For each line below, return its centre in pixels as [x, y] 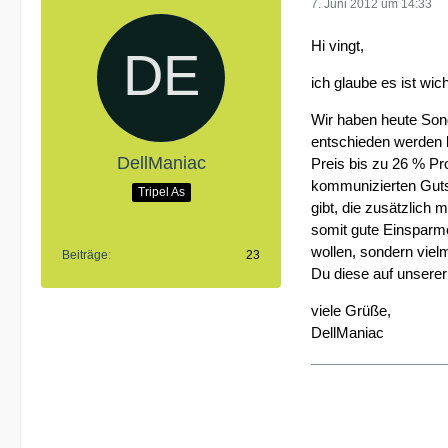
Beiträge [85, 255]
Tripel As [161, 191]
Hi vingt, [337, 45]
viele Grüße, [351, 310]
